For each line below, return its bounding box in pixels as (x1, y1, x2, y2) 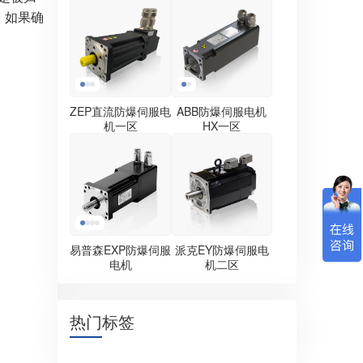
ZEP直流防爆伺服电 (70, 103, 171, 119)
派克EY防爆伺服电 (174, 241, 269, 258)
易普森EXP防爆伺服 (70, 241, 171, 258)
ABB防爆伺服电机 (177, 103, 267, 119)
